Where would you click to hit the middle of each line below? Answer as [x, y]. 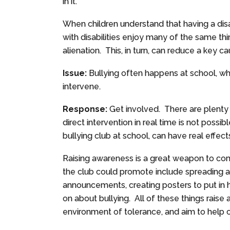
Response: [85, 109]
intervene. [82, 86]
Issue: [75, 73]
